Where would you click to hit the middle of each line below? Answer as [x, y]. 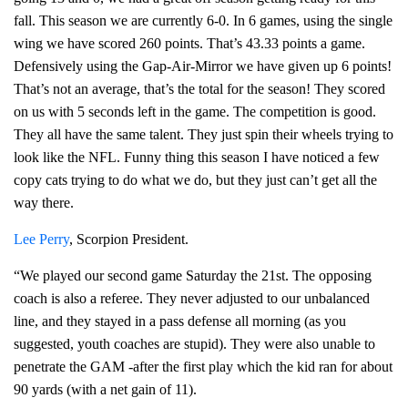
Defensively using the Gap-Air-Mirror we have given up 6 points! [203, 66]
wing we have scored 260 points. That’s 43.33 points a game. [189, 43]
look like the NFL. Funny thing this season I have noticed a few [197, 157]
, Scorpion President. [129, 239]
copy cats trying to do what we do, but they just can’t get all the [195, 180]
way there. [44, 203]
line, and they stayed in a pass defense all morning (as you [180, 321]
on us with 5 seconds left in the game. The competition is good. [195, 112]
